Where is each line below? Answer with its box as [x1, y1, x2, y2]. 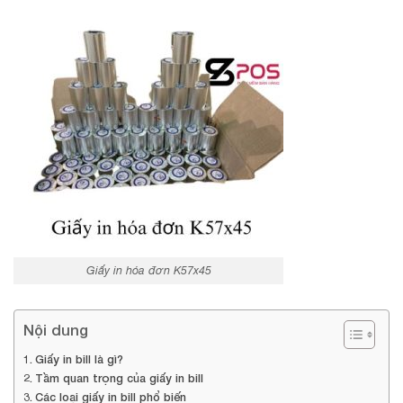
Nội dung [23, 321, 88, 340]
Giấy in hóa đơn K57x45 [85, 264, 211, 278]
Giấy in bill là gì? [34, 353, 123, 367]
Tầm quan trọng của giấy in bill [34, 372, 203, 386]
